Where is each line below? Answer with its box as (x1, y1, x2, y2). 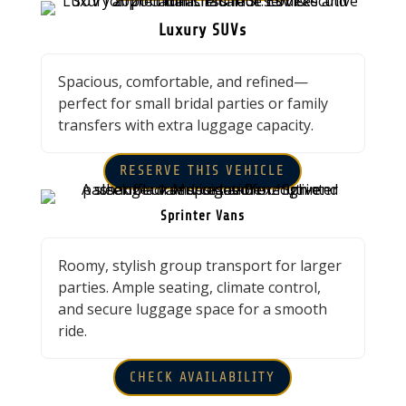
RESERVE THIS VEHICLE (120, 162, 286, 179)
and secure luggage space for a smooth (57, 299, 327, 320)
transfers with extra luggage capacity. (57, 114, 314, 135)
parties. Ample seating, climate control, (57, 277, 321, 298)
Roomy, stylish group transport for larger (57, 256, 342, 276)
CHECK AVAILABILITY (130, 368, 276, 385)
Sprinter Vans (160, 208, 246, 225)
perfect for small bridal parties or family (57, 92, 328, 113)
